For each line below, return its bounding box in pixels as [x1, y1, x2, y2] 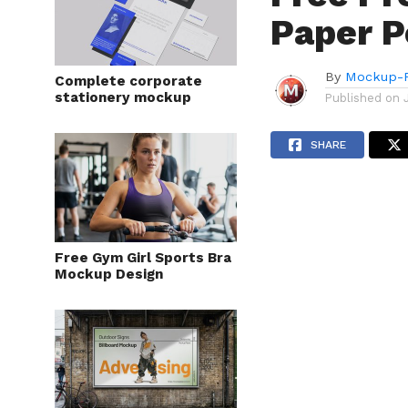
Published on [325, 91, 401, 105]
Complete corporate [55, 73, 202, 89]
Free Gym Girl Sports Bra [55, 250, 231, 266]
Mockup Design [55, 266, 163, 282]
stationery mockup [55, 89, 191, 106]
